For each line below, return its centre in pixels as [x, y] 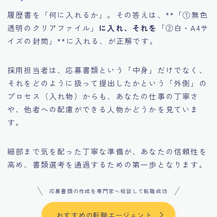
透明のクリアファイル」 [53, 28]
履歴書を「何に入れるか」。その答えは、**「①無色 [108, 15]
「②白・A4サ [183, 28]
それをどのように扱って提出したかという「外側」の [107, 83]
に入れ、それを [128, 28]
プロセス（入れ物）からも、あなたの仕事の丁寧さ [103, 96]
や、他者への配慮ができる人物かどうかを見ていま [103, 109]
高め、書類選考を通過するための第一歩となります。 [107, 164]
